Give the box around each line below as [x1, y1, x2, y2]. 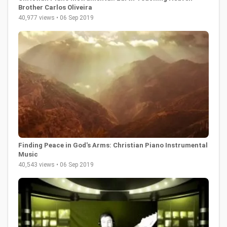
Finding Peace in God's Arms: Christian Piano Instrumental [18, 141, 208, 149]
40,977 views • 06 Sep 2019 [18, 14, 94, 21]
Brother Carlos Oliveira [18, 3, 92, 11]
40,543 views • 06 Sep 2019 [18, 161, 94, 169]
